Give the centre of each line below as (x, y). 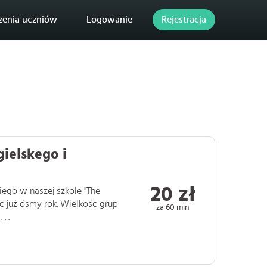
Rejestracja (184, 20)
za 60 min (173, 207)
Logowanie (109, 20)
